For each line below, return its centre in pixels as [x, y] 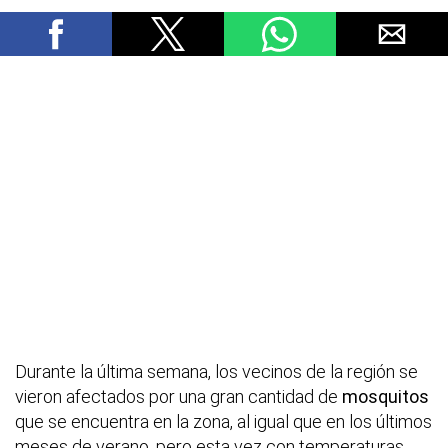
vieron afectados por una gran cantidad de [178, 397]
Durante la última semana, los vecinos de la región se [216, 372]
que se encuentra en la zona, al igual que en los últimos [223, 422]
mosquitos [385, 397]
